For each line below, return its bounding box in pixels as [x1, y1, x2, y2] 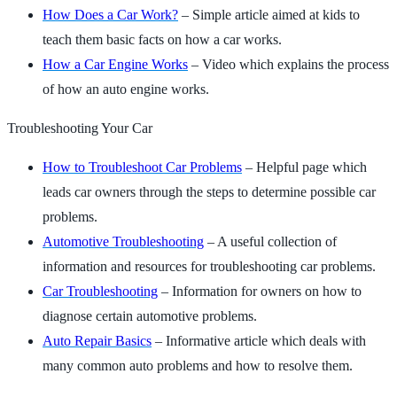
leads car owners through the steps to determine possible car [43, 183, 376, 199]
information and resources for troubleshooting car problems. [43, 258, 376, 274]
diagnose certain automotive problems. [43, 307, 257, 323]
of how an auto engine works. [43, 81, 209, 97]
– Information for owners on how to [158, 283, 362, 299]
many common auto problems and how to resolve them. [43, 357, 353, 373]
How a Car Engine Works [43, 56, 188, 72]
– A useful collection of [204, 233, 337, 249]
